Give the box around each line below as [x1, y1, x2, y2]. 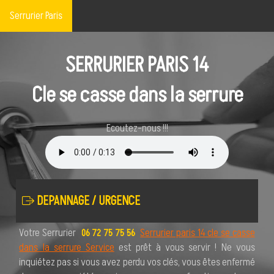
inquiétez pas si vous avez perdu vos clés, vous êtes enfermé [19, 255, 255, 270]
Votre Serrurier [19, 226, 78, 241]
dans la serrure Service [19, 240, 114, 256]
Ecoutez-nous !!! [106, 120, 168, 136]
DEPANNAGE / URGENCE [34, 192, 141, 210]
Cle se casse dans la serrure [31, 80, 243, 110]
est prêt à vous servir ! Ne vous [114, 240, 255, 256]
